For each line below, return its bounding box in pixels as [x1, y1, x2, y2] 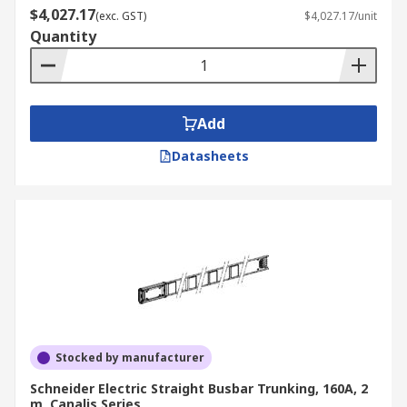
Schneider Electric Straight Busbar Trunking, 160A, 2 [30, 380, 368, 397]
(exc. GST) [95, 8, 146, 24]
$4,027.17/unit [304, 8, 377, 24]
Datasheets [171, 147, 249, 164]
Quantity [30, 26, 96, 46]
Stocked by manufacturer [55, 350, 204, 365]
